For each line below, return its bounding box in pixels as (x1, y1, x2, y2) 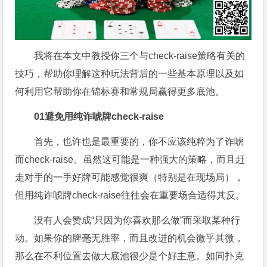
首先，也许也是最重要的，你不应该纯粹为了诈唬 (34, 136, 244, 147)
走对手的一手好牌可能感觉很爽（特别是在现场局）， (15, 172, 244, 183)
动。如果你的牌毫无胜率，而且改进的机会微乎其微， (15, 233, 244, 244)
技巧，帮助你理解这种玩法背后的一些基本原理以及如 (15, 69, 244, 79)
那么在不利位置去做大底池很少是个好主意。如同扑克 (15, 251, 244, 262)
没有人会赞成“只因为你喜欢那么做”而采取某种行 (34, 215, 241, 226)
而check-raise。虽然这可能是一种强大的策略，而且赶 (15, 154, 246, 165)
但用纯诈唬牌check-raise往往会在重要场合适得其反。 (15, 190, 246, 201)
